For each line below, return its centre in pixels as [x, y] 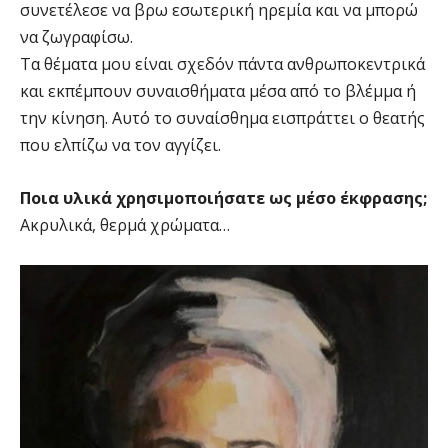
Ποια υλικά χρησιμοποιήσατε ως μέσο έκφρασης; [223, 198]
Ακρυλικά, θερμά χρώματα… [125, 225]
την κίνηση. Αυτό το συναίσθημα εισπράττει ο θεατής [222, 118]
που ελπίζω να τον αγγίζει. [120, 145]
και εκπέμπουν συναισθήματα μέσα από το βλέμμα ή [218, 91]
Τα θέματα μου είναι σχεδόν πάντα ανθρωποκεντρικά [222, 64]
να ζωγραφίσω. [76, 37]
